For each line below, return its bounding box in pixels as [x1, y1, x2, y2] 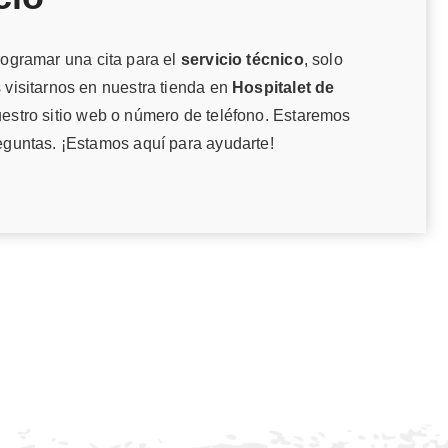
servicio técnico [180, 50, 304, 68]
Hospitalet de [232, 78, 335, 96]
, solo [303, 50, 343, 68]
